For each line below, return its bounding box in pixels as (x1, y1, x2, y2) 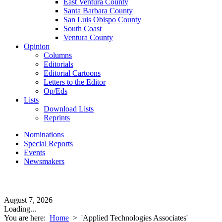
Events (24, 148, 45, 157)
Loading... (4, 205, 36, 213)
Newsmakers (24, 157, 64, 166)
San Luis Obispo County (63, 15, 141, 24)
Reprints (44, 113, 70, 122)
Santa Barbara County (63, 6, 133, 15)
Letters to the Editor (44, 78, 106, 86)
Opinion (24, 42, 50, 51)
